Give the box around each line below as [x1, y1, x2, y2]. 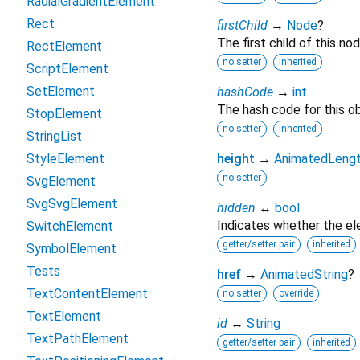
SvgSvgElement [27, 196, 117, 211]
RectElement [27, 39, 102, 54]
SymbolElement [27, 241, 117, 256]
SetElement [27, 84, 95, 99]
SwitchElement [27, 219, 113, 234]
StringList [27, 129, 82, 144]
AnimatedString [260, 267, 348, 283]
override [279, 288, 313, 300]
